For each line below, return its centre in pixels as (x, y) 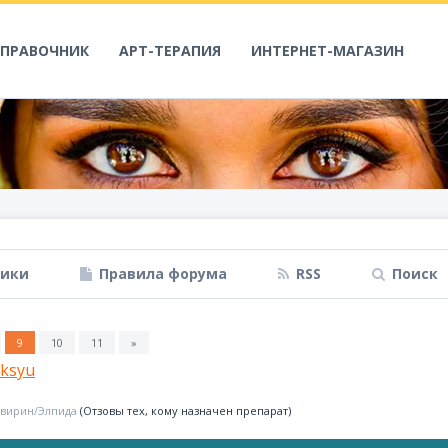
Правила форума (163, 273)
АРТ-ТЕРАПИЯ (170, 50)
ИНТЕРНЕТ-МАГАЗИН (327, 50)
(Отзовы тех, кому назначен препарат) (185, 410)
